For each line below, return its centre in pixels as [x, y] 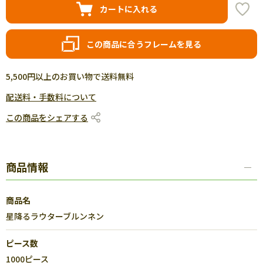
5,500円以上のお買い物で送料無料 [70, 76]
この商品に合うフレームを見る [144, 44]
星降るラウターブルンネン [55, 216]
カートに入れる [129, 9]
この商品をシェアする [47, 117]
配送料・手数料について [51, 97]
